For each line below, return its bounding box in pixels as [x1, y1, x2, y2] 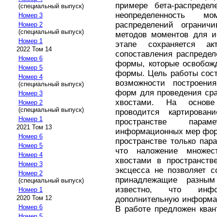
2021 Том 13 [16, 124, 52, 131]
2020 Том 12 [16, 194, 52, 202]
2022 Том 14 [16, 46, 52, 53]
